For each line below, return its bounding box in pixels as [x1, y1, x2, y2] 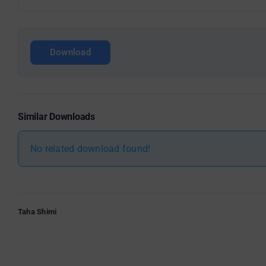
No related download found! [30, 143, 151, 155]
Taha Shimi [18, 207, 57, 217]
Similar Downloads [18, 111, 95, 123]
